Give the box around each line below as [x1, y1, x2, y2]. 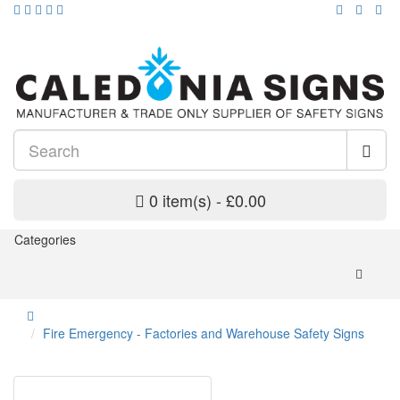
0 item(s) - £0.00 [148, 188, 266, 212]
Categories [14, 230, 76, 249]
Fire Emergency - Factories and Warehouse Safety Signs [43, 324, 364, 343]
